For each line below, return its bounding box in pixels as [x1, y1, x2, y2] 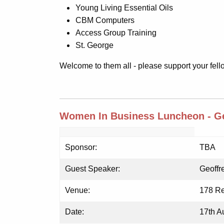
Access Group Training [75, 28, 156, 37]
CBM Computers [75, 16, 134, 24]
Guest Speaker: [65, 164, 120, 173]
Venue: [65, 186, 90, 194]
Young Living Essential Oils [75, 3, 173, 12]
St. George [75, 41, 113, 49]
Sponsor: [65, 143, 97, 151]
